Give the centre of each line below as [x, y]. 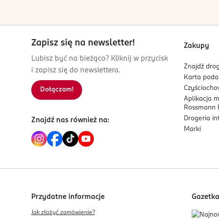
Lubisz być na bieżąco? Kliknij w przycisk [100, 59]
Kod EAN [67, 10]
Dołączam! [57, 90]
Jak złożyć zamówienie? [63, 213]
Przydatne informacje [68, 197]
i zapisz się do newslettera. [76, 70]
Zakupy [197, 46]
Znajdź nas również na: [70, 120]
